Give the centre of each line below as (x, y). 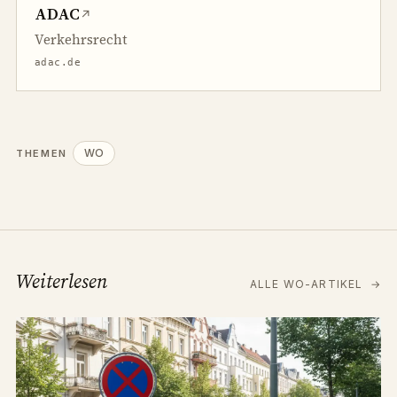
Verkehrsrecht (81, 40)
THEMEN (42, 153)
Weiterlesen (62, 281)
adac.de (58, 63)
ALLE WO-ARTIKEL (308, 284)
